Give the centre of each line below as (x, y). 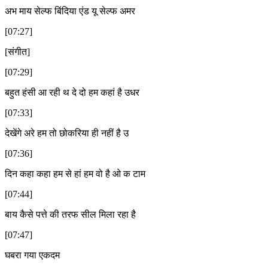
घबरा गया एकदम (32, 255)
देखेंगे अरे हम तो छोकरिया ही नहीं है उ (67, 133)
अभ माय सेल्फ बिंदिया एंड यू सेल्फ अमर (70, 11)
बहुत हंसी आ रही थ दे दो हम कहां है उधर (72, 92)
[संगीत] (17, 51)
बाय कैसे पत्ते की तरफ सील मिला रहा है (70, 214)
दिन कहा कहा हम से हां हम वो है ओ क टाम (75, 173)
